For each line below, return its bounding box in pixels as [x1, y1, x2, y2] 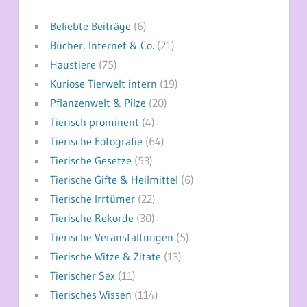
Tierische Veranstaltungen [49, 230, 173, 244]
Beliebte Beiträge [49, 19, 131, 33]
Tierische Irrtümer [49, 191, 135, 206]
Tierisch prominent [49, 114, 139, 129]
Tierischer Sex [49, 268, 115, 282]
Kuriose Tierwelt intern [49, 76, 157, 90]
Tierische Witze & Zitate [49, 249, 161, 263]
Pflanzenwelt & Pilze [49, 95, 146, 110]
